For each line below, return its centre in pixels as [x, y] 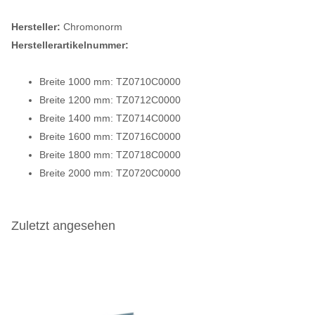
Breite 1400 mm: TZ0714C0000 [110, 118]
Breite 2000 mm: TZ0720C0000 [110, 173]
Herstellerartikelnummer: [70, 45]
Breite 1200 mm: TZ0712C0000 [110, 99]
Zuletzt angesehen [63, 225]
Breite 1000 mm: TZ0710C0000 [110, 81]
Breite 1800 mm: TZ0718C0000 [110, 154]
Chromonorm [91, 26]
